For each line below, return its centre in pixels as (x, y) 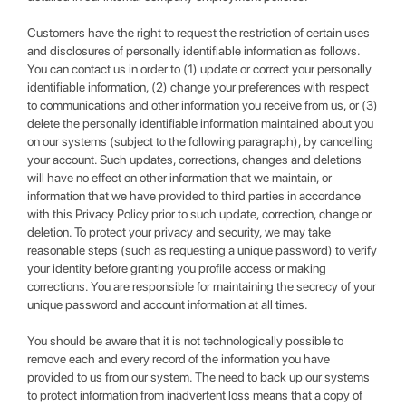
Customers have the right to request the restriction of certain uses (198, 33)
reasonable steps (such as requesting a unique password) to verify (202, 250)
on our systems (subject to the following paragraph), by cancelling (200, 141)
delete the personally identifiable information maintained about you (200, 123)
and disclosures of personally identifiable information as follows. (193, 51)
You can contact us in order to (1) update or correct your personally (199, 69)
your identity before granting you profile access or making (177, 268)
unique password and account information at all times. (168, 304)
